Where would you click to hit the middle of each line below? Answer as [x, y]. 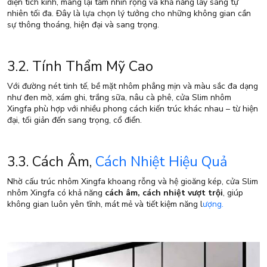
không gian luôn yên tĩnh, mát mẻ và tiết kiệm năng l [105, 204]
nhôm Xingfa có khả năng [56, 193]
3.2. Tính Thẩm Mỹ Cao [80, 66]
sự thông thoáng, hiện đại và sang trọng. [83, 25]
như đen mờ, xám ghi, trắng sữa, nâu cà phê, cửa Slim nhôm [119, 98]
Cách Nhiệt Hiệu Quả [161, 162]
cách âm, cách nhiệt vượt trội [164, 193]
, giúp [233, 193]
